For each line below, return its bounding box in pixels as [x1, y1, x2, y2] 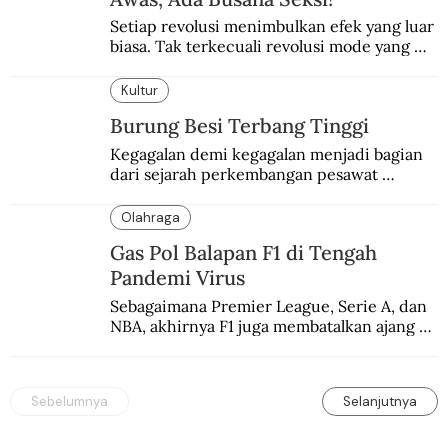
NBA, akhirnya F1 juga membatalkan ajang [109, 315, 415, 336]
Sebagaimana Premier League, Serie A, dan [109, 295, 427, 316]
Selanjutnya [343, 392, 417, 410]
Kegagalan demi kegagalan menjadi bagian [109, 143, 423, 164]
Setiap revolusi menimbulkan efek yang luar [109, 16, 434, 37]
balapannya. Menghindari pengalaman [109, 335, 393, 356]
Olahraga [121, 209, 181, 227]
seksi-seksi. [109, 56, 196, 77]
